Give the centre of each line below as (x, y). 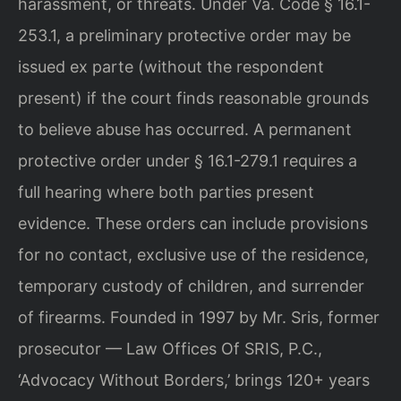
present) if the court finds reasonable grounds (193, 98)
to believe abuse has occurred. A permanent (185, 129)
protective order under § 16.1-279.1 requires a (188, 160)
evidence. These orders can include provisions (193, 223)
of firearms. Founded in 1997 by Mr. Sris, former (199, 317)
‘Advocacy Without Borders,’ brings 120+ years (194, 380)
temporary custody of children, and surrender (191, 286)
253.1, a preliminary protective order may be (184, 35)
